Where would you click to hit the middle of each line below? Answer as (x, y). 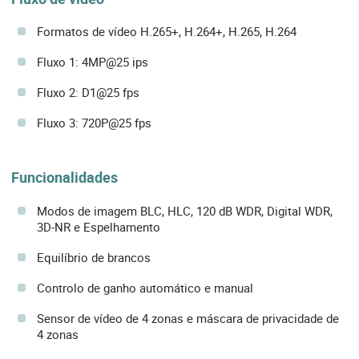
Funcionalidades (65, 177)
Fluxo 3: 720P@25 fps (94, 123)
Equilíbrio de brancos (94, 257)
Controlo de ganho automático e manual (145, 287)
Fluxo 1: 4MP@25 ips (93, 62)
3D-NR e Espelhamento (99, 226)
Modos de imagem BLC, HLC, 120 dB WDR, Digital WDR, (185, 210)
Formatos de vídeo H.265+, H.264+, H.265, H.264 (167, 32)
